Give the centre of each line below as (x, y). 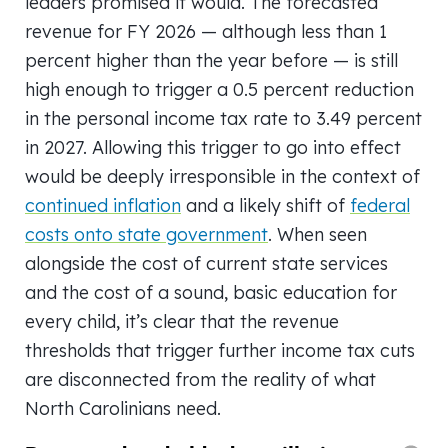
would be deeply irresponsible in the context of (222, 176)
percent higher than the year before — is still (211, 60)
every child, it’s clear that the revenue (182, 321)
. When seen (317, 234)
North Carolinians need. (123, 408)
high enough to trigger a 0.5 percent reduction (219, 89)
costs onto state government (146, 234)
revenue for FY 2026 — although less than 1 (206, 31)
